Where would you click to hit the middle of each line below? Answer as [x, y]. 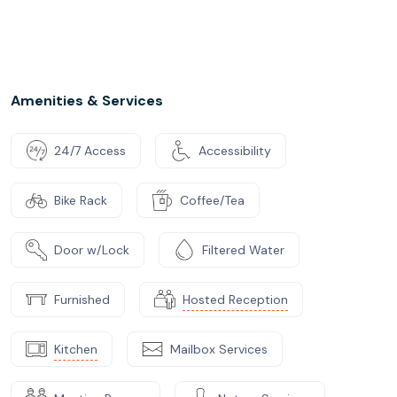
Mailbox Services [219, 349]
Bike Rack [81, 200]
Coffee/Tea [212, 200]
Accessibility [235, 150]
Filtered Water [243, 249]
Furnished [82, 299]
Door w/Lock [92, 249]
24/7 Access [90, 150]
